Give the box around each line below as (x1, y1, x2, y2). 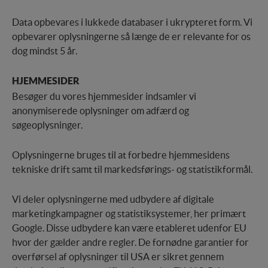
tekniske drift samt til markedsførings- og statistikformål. (12, 164, 252, 175)
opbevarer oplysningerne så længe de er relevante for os (12, 31, 251, 42)
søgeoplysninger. (12, 120, 83, 131)
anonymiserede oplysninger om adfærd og (12, 105, 189, 117)
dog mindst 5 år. (12, 45, 77, 57)
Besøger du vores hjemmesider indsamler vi (12, 91, 196, 102)
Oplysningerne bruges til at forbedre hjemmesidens (12, 150, 230, 161)
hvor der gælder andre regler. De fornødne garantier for (12, 237, 249, 248)
